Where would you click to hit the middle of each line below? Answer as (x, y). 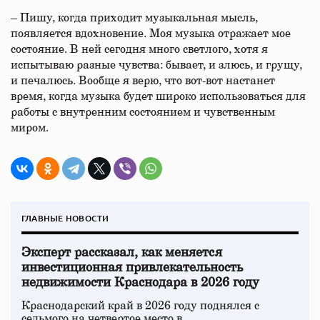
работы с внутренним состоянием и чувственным (143, 112)
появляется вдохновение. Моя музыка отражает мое (151, 34)
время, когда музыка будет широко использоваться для (158, 96)
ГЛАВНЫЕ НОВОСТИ (65, 218)
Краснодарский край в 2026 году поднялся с (140, 306)
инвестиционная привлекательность (132, 268)
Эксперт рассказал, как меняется (122, 253)
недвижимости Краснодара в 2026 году (140, 283)
